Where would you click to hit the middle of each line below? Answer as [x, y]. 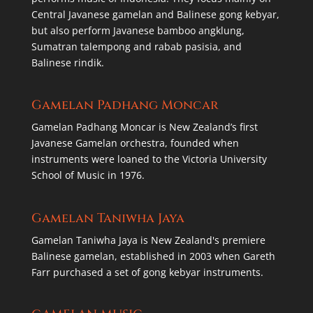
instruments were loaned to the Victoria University [149, 159]
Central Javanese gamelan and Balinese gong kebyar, [155, 15]
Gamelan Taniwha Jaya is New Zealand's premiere [148, 240]
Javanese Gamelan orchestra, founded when [135, 143]
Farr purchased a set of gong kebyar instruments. [147, 272]
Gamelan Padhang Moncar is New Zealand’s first [144, 127]
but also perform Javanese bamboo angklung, [138, 31]
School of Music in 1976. [88, 175]
